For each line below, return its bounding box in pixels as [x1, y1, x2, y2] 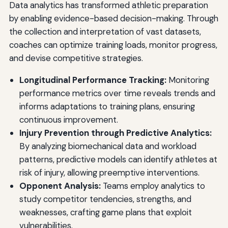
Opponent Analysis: [19, 180, 101, 192]
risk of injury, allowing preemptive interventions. [19, 167, 199, 179]
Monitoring [166, 74, 209, 86]
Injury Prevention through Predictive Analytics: [19, 127, 212, 139]
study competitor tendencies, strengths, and [19, 193, 191, 205]
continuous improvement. [19, 114, 118, 126]
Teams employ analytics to [100, 180, 205, 192]
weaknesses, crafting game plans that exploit [19, 207, 192, 218]
